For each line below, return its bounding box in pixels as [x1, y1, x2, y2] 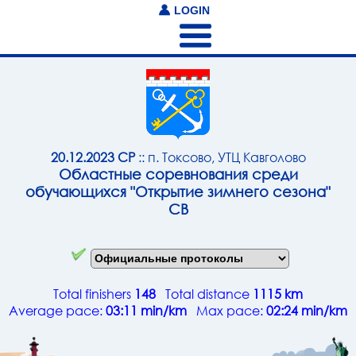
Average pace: [9, 301, 106, 319]
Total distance [156, 284, 253, 302]
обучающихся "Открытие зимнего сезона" [25, 183, 331, 201]
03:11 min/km [106, 301, 187, 319]
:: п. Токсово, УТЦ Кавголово [134, 149, 306, 166]
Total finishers [53, 284, 134, 302]
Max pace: [187, 301, 266, 319]
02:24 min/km [266, 301, 347, 319]
